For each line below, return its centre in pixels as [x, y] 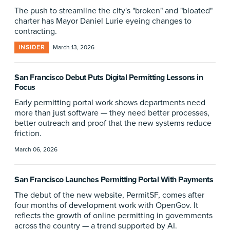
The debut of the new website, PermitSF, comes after [109, 195]
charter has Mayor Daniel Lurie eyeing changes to [103, 21]
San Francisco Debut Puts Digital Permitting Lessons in [109, 78]
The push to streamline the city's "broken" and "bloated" [113, 11]
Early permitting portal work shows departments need [110, 103]
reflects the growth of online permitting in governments [113, 216]
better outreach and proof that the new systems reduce [113, 123]
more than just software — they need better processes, [112, 113]
